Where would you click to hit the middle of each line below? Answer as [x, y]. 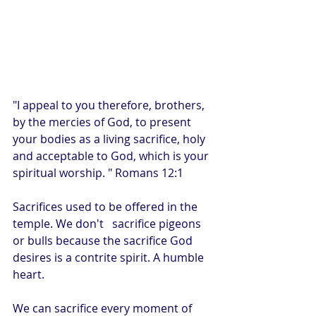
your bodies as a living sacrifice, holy [110, 139]
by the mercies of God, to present [103, 122]
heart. [29, 274]
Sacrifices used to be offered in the [107, 206]
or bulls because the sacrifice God [104, 240]
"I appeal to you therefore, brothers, [110, 105]
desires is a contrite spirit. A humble [110, 257]
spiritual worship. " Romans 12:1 [98, 172]
